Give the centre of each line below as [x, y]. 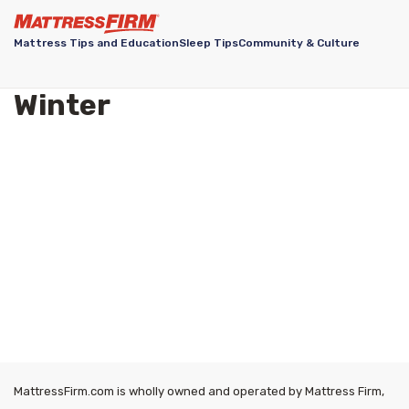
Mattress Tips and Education [96, 43]
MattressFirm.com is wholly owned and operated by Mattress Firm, [199, 391]
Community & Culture [299, 43]
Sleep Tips [209, 43]
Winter [62, 105]
